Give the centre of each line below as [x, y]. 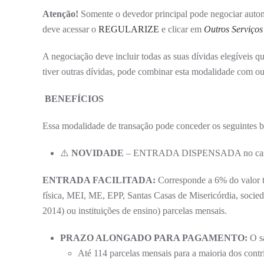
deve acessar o [70, 29]
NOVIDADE [98, 153]
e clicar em [183, 29]
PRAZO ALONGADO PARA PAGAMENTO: [154, 237]
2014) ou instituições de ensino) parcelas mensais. [135, 210]
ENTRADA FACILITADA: [99, 180]
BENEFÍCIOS [73, 98]
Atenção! [60, 14]
